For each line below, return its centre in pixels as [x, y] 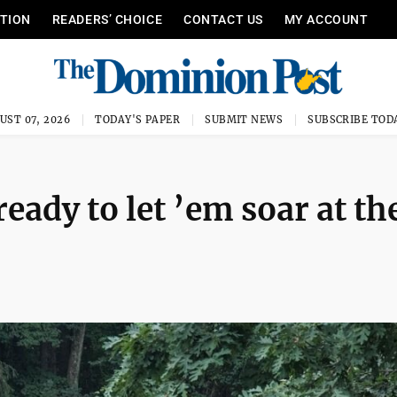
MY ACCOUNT [326, 19]
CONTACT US [223, 19]
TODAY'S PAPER [138, 120]
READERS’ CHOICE [107, 19]
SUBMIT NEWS [244, 120]
